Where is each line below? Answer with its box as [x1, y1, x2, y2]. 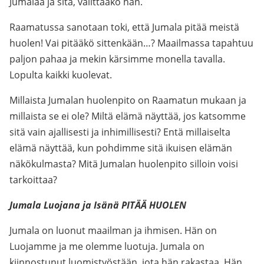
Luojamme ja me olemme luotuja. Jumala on [9, 240, 204, 253]
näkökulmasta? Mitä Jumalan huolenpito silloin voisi [9, 157, 238, 170]
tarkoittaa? [9, 173, 57, 186]
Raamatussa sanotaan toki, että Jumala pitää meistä [9, 21, 239, 34]
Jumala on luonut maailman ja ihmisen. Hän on [9, 224, 217, 237]
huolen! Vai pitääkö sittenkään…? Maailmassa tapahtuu [9, 37, 253, 49]
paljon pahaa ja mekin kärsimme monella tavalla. [9, 52, 225, 65]
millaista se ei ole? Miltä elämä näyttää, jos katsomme [9, 110, 246, 123]
